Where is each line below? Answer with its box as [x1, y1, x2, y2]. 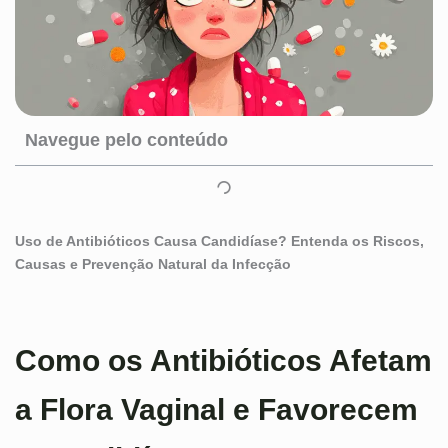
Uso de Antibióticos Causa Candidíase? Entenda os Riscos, [15, 233, 424, 250]
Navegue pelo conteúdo [25, 130, 228, 151]
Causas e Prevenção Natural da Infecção [15, 256, 291, 273]
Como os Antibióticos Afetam [15, 344, 432, 378]
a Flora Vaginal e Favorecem [15, 393, 418, 427]
